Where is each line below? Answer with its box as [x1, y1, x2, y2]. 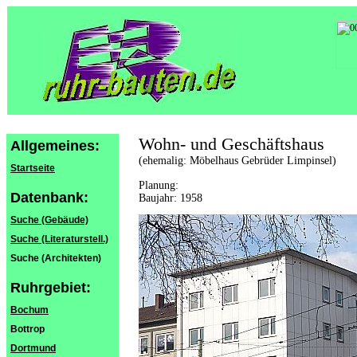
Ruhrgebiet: [10, 280, 91, 296]
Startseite [10, 163, 55, 174]
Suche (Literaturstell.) [10, 233, 108, 245]
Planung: [139, 179, 178, 191]
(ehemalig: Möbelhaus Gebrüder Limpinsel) [139, 155, 336, 167]
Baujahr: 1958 [139, 192, 202, 204]
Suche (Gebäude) [10, 214, 88, 226]
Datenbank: [10, 190, 88, 206]
